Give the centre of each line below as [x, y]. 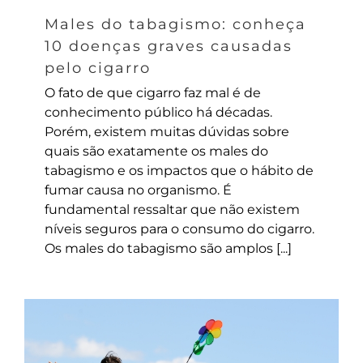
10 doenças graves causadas [169, 46]
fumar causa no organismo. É [138, 190]
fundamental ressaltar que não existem [172, 209]
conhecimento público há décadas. [158, 112]
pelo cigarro [98, 68]
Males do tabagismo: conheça [175, 24]
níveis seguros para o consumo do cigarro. [179, 228]
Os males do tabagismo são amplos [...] [168, 248]
